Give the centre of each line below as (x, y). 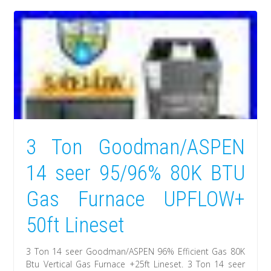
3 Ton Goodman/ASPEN (135, 148)
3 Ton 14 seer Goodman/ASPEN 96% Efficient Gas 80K (135, 252)
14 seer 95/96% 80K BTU (135, 174)
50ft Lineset (76, 226)
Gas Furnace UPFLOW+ (135, 200)
